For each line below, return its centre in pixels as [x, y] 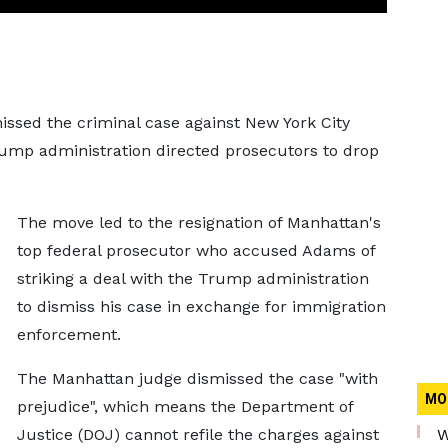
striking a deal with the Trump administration [192, 278]
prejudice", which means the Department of [184, 406]
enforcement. [68, 334]
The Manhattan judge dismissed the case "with [197, 378]
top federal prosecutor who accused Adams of [195, 250]
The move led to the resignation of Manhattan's [198, 222]
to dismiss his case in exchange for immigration [201, 306]
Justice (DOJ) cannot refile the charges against [197, 434]
